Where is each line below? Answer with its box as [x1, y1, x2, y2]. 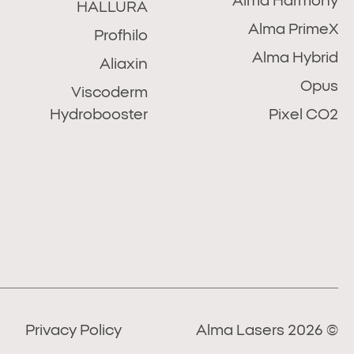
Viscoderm [71, 85, 149, 100]
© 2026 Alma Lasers [323, 323, 338, 338]
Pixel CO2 [269, 107, 338, 122]
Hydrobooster [50, 107, 149, 122]
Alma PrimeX [248, 22, 338, 37]
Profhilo [94, 28, 149, 43]
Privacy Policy [24, 323, 122, 338]
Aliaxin [100, 57, 149, 72]
